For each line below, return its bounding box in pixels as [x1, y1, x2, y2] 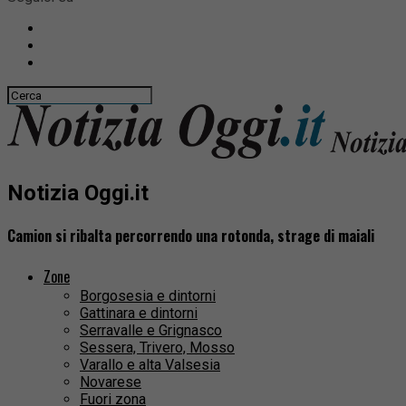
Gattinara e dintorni [80, 304, 198, 323]
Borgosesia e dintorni [80, 287, 216, 305]
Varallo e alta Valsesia [80, 356, 220, 374]
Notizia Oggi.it [7, 179, 149, 206]
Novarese [80, 373, 141, 391]
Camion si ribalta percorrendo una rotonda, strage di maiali [7, 225, 374, 247]
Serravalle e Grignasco [80, 322, 222, 340]
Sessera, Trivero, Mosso [80, 339, 235, 357]
